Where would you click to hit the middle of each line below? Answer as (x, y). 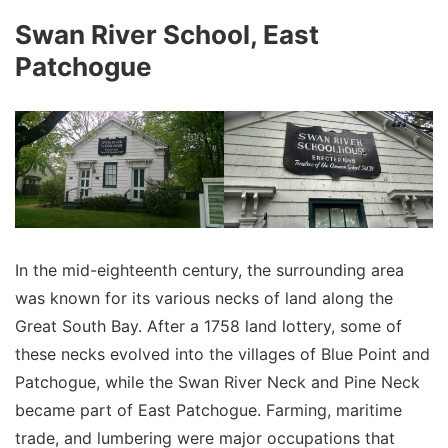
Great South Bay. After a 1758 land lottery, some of (208, 326)
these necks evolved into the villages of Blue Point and (222, 354)
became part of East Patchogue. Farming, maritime (208, 410)
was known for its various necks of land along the (204, 298)
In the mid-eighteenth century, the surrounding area (209, 270)
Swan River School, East (167, 34)
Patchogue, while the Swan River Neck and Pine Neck (217, 382)
